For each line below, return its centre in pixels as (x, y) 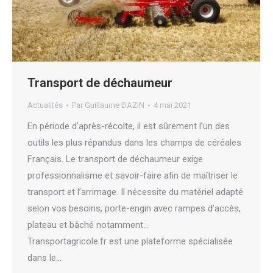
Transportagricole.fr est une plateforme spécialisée (130, 242)
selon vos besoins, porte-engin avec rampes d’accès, (134, 209)
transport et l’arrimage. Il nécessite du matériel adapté (135, 192)
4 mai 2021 (172, 105)
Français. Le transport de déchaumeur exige (115, 159)
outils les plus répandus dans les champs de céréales (134, 143)
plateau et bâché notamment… (88, 225)
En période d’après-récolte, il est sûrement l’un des (129, 126)
